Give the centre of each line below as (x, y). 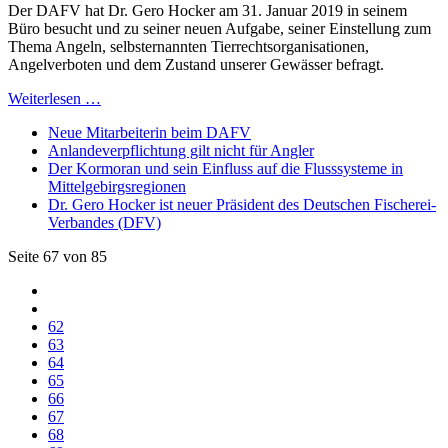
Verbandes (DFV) (104, 222)
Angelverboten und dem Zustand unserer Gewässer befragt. (196, 64)
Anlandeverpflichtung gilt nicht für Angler (181, 150)
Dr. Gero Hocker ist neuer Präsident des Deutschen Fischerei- (242, 204)
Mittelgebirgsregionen (117, 186)
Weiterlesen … (54, 98)
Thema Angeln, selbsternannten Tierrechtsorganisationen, (188, 46)
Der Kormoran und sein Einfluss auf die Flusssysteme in (225, 168)
